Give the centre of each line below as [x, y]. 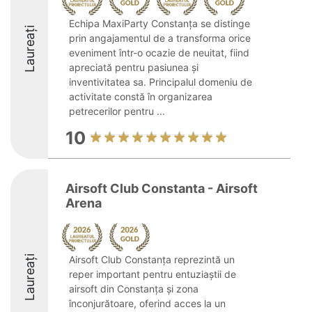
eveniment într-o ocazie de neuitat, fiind [159, 53]
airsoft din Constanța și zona [134, 289]
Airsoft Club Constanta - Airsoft [162, 188]
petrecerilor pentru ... [117, 111]
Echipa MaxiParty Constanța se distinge [159, 23]
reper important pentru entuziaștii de [153, 274]
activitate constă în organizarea [141, 96]
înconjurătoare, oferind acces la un [147, 303]
